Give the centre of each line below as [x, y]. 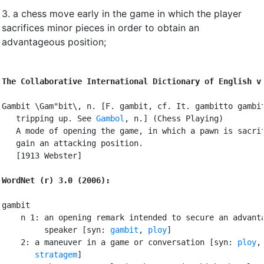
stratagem [56, 254]
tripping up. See [49, 118]
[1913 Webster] [42, 155]
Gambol [110, 118]
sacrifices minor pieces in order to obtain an [100, 27]
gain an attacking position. [72, 143]
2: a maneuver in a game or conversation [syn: [120, 242]
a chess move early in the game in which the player [127, 13]
